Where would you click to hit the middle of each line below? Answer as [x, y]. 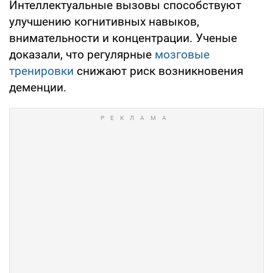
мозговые [182, 54]
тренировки [41, 71]
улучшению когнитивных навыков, [104, 21]
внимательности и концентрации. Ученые [123, 38]
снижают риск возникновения [158, 71]
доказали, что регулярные [82, 54]
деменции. [38, 87]
